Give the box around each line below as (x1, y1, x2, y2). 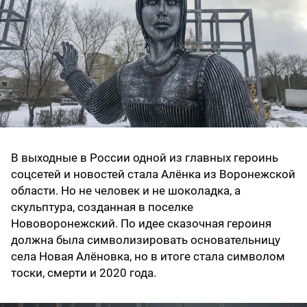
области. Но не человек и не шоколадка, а (11, 184, 241, 198)
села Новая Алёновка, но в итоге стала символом (11, 249, 285, 264)
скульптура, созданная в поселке (11, 200, 193, 214)
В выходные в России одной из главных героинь (11, 151, 278, 165)
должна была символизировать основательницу (11, 233, 280, 247)
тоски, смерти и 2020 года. (11, 266, 156, 280)
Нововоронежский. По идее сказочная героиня (11, 217, 271, 231)
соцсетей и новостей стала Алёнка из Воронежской (11, 167, 295, 182)
